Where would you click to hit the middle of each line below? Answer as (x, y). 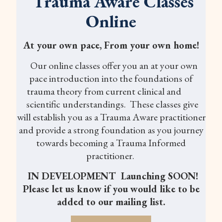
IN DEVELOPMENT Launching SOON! (113, 176)
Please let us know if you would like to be (111, 189)
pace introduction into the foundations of (111, 78)
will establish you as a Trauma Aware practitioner (111, 117)
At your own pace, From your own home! (111, 45)
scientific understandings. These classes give (111, 104)
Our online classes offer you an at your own (111, 65)
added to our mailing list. (111, 201)
